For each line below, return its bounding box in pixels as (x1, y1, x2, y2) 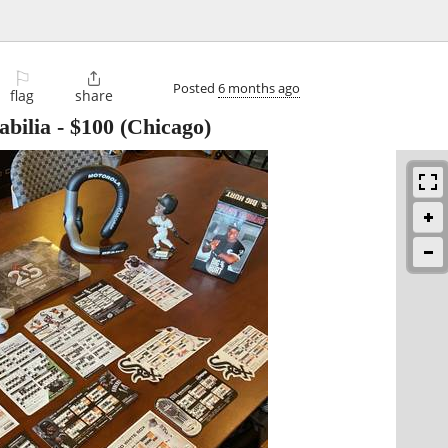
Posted (173, 78, 218, 97)
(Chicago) (114, 114, 211, 140)
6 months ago (218, 78, 300, 97)
